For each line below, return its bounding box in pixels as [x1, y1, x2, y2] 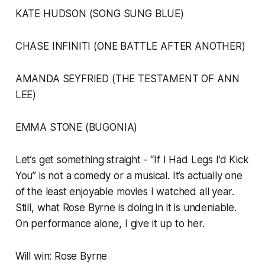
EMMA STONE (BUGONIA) [15, 121, 138, 134]
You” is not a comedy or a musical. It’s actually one [15, 170, 243, 182]
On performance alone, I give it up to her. [15, 218, 205, 230]
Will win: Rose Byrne [15, 250, 108, 263]
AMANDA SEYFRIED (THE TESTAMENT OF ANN [15, 73, 240, 85]
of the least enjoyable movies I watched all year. [15, 186, 234, 198]
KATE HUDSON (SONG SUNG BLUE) [15, 8, 184, 20]
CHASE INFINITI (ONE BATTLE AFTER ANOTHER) [15, 40, 245, 53]
